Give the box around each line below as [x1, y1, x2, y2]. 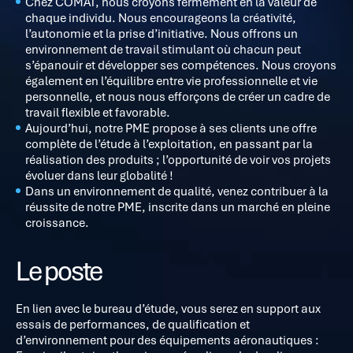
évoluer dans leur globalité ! [25, 167, 173, 183]
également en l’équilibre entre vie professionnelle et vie [25, 72, 318, 88]
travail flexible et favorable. [25, 104, 170, 120]
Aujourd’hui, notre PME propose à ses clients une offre [25, 120, 317, 136]
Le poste [16, 251, 102, 288]
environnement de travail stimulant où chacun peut [25, 41, 301, 57]
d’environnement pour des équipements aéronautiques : [16, 332, 319, 347]
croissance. [25, 214, 89, 230]
